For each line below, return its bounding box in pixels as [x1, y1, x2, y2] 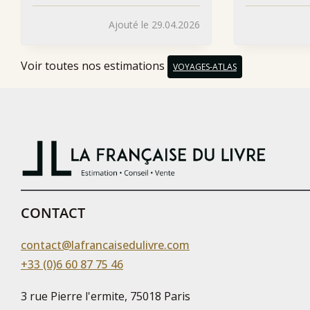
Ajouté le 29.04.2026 [109, 18, 200, 32]
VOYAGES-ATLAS [173, 61, 237, 73]
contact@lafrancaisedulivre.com [21, 237, 190, 253]
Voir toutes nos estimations [21, 58, 167, 74]
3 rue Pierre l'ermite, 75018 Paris [21, 288, 190, 304]
